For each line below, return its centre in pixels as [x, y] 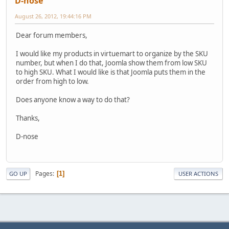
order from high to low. [52, 81]
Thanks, [28, 118]
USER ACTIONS [198, 174]
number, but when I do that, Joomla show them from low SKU [111, 63]
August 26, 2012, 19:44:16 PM [53, 16]
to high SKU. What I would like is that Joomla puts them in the [111, 72]
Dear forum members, [52, 35]
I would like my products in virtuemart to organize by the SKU [112, 53]
